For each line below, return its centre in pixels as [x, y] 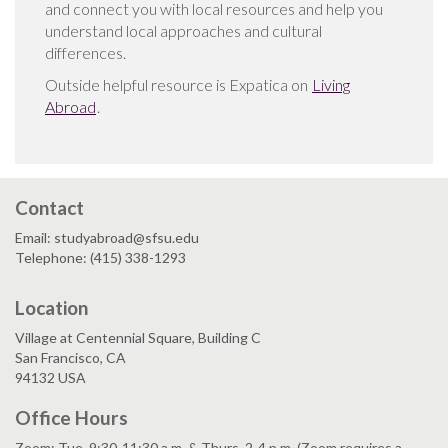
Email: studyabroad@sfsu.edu [107, 238]
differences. [87, 53]
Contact [49, 208]
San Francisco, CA [70, 358]
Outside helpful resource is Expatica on [178, 85]
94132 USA [50, 378]
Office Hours [71, 418]
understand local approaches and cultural [183, 31]
